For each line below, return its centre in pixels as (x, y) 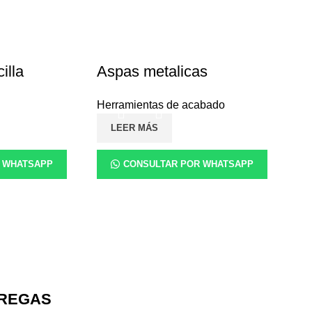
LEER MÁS (135, 128)
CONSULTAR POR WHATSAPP (189, 164)
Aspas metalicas (153, 72)
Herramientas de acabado (161, 105)
